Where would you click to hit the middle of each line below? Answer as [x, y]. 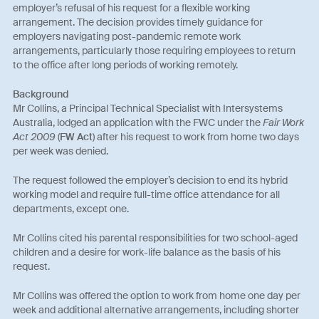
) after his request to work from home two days [196, 137]
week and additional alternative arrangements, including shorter [156, 310]
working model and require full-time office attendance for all [147, 195]
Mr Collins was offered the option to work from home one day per [157, 296]
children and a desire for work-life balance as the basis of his [147, 252]
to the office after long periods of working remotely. [126, 65]
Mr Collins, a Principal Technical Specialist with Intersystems [148, 109]
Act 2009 [35, 137]
